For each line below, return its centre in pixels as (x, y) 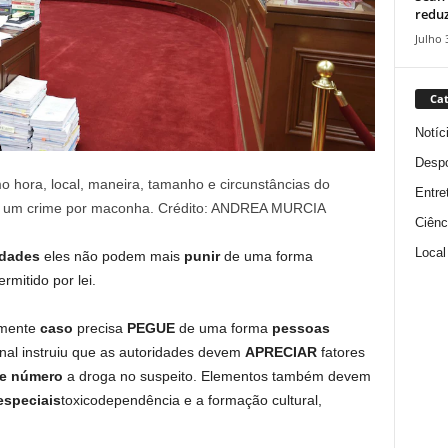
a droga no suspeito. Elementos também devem (216, 376)
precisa (101, 328)
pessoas (300, 328)
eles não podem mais (113, 256)
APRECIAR (282, 352)
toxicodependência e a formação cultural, (191, 400)
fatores (342, 352)
